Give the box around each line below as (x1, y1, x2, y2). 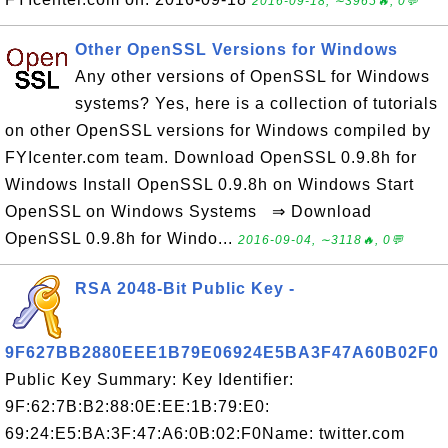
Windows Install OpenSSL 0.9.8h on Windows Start (5, 176, 414, 193)
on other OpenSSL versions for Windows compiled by (5, 122, 431, 139)
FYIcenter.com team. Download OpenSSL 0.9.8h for (5, 149, 417, 166)
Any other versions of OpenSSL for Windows (75, 68, 430, 85)
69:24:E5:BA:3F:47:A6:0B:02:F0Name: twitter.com (5, 425, 405, 442)
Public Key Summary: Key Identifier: (5, 371, 294, 388)
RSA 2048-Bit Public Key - (75, 280, 295, 297)
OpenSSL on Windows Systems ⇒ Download (5, 203, 372, 220)
